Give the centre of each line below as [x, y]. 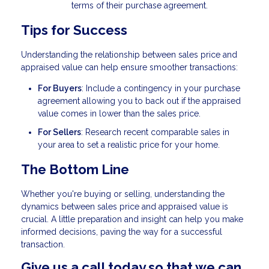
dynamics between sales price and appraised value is [125, 207]
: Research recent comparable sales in [155, 132]
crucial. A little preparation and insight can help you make [132, 219]
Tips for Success [74, 30]
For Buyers [60, 88]
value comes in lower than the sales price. [119, 113]
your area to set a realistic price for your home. [129, 145]
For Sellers [59, 132]
